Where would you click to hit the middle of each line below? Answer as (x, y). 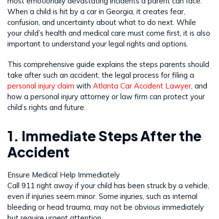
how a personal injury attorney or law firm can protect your (106, 96)
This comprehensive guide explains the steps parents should (108, 64)
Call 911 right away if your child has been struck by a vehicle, (108, 185)
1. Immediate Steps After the (104, 135)
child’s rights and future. (46, 107)
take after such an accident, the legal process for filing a (101, 75)
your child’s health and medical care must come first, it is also (109, 33)
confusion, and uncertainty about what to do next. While (102, 22)
